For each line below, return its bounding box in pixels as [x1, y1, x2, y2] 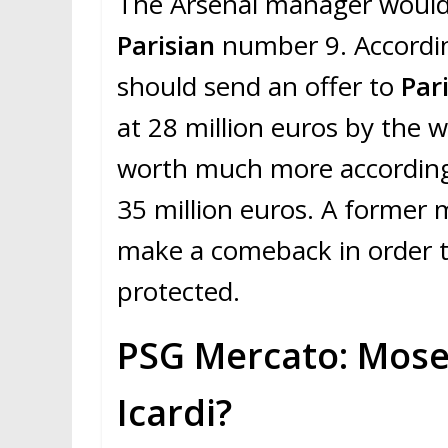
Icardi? [117, 388, 232, 438]
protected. [117, 273, 240, 310]
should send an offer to [117, 68, 401, 105]
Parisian [117, 27, 215, 64]
